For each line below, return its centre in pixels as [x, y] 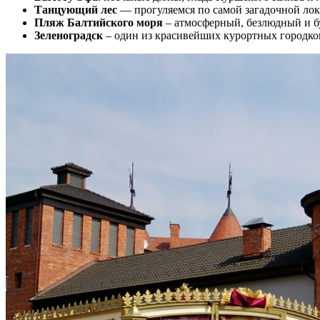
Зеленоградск [69, 36]
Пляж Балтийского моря [99, 23]
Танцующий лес [76, 10]
